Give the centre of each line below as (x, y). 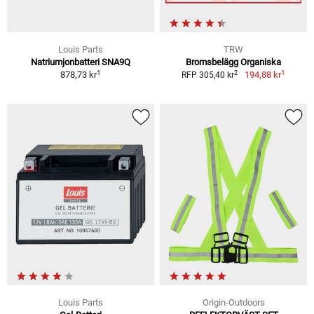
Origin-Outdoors (233, 303)
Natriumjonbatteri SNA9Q (81, 62)
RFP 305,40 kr (208, 75)
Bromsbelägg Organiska (233, 62)
